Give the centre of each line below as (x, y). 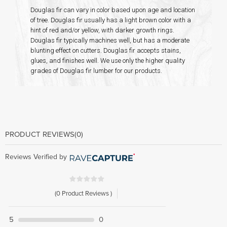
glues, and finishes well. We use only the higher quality (108, 61)
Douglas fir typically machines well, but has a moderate (110, 41)
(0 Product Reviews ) (83, 194)
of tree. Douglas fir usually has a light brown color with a (111, 20)
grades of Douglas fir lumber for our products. (96, 71)
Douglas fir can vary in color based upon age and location (113, 10)
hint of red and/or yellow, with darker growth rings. (102, 30)
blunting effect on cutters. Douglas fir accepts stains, (106, 51)
